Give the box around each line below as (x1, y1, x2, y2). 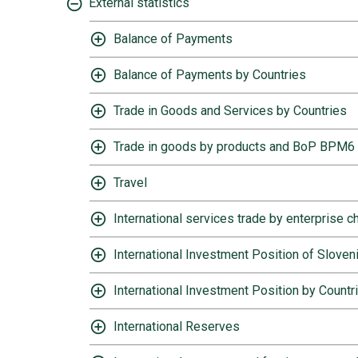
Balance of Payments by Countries (113, 67, 306, 82)
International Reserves (113, 319, 240, 334)
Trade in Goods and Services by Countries (113, 103, 347, 118)
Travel (113, 175, 147, 190)
